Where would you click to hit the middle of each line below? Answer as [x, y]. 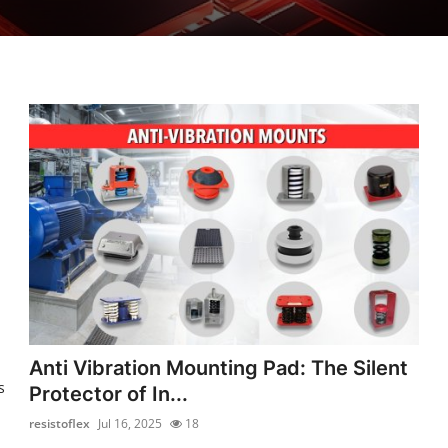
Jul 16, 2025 [130, 423]
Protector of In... [109, 393]
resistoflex [60, 423]
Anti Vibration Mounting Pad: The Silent [219, 367]
